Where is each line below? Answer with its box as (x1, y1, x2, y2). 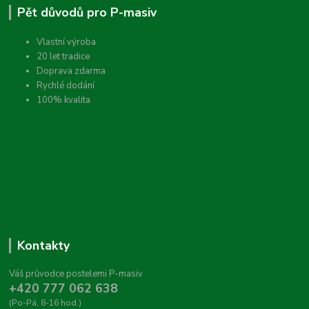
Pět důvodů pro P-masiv (17, 3, 157, 21)
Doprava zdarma (37, 64, 106, 77)
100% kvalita (37, 93, 91, 106)
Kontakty (17, 237, 70, 254)
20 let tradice (37, 50, 90, 63)
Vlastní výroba (37, 35, 97, 48)
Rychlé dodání (37, 79, 95, 92)
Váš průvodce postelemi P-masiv (9, 267, 143, 280)
